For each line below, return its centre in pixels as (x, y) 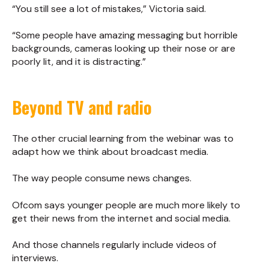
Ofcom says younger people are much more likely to (126, 205)
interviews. (35, 258)
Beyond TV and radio (82, 107)
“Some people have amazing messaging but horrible (125, 35)
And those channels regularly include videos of (114, 245)
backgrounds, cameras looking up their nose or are (124, 49)
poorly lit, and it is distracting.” (79, 62)
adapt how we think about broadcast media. (110, 152)
